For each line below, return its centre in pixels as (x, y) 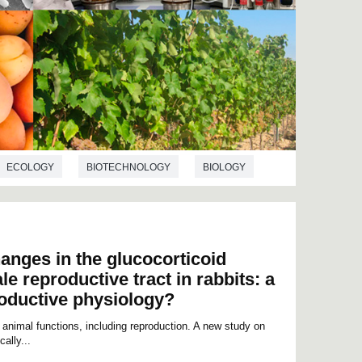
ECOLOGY (30, 167)
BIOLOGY (224, 167)
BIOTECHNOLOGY (128, 167)
